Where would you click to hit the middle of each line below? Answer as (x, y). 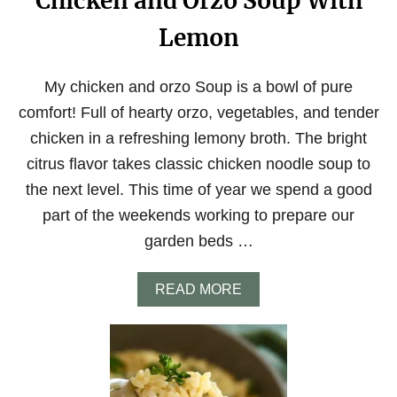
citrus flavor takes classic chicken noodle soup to (198, 164)
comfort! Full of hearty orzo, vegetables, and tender (198, 113)
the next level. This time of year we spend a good (198, 190)
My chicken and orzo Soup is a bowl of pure (198, 87)
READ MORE (198, 289)
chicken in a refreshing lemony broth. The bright (198, 138)
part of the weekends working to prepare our (198, 215)
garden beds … (198, 241)
